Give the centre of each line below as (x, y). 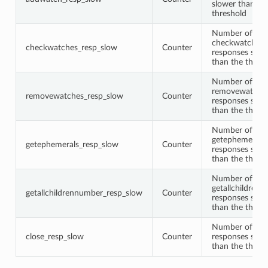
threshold (229, 13)
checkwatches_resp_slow (71, 47)
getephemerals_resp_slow (72, 144)
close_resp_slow (54, 236)
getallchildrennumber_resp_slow (84, 193)
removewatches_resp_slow (74, 96)
